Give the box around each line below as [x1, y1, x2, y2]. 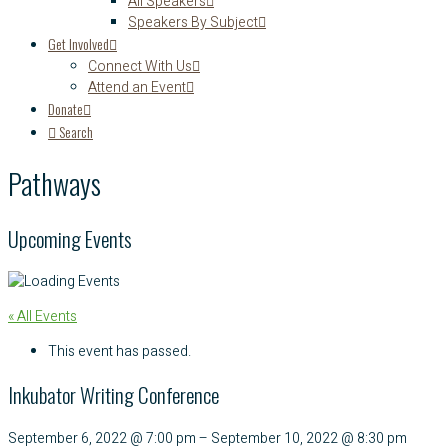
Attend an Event [88, 77, 186, 98]
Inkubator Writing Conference [8, 379, 219, 411]
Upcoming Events [8, 222, 132, 254]
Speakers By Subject [128, 12, 258, 33]
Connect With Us [88, 56, 192, 77]
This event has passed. [48, 340, 191, 362]
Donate [48, 98, 83, 119]
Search [56, 121, 93, 142]
